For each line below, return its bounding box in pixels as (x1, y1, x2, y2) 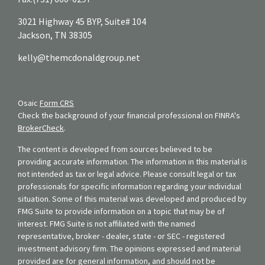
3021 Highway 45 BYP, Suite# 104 (18, 15, 146, 27)
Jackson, (18, 29, 53, 41)
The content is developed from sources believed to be (18, 143, 212, 154)
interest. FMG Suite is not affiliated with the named (18, 218, 195, 229)
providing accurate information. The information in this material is (18, 156, 247, 167)
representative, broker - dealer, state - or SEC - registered (18, 230, 225, 241)
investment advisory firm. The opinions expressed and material (18, 243, 241, 254)
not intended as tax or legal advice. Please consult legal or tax (18, 168, 236, 179)
